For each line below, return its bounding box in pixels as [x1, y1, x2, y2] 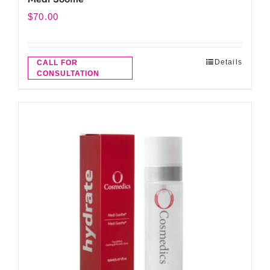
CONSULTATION [37, 69, 99, 78]
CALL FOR [37, 58, 78, 67]
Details [214, 58, 242, 66]
